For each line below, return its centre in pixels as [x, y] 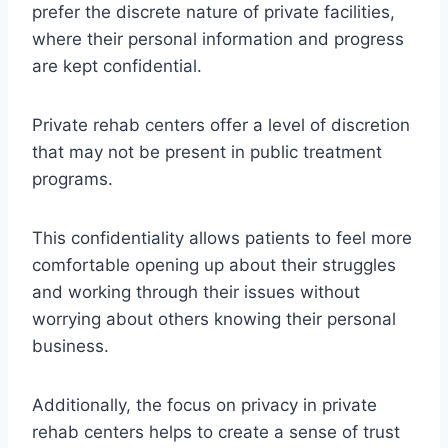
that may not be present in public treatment [207, 151]
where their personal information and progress [218, 38]
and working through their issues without [196, 291]
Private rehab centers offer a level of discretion [221, 124]
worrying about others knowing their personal [214, 318]
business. [73, 345]
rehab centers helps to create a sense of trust [216, 431]
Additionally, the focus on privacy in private [204, 404]
